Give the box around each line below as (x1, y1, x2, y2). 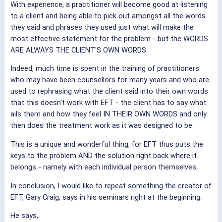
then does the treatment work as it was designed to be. (10, 121, 194, 130)
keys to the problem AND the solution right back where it (10, 151, 197, 161)
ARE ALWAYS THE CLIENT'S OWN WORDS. (10, 45, 148, 55)
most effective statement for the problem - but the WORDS (10, 34, 208, 43)
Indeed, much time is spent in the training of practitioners (10, 64, 199, 73)
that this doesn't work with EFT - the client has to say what (10, 98, 206, 108)
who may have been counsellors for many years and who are (10, 75, 209, 85)
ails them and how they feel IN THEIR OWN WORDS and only (10, 110, 207, 119)
